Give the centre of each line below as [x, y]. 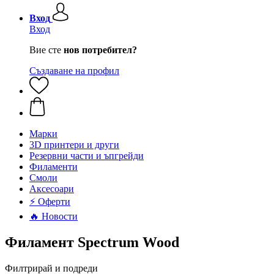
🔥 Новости [54, 216]
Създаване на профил [74, 71]
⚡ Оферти [50, 202]
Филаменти [54, 167]
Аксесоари [52, 189]
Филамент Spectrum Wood [92, 242]
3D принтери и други [74, 145]
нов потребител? [100, 50]
